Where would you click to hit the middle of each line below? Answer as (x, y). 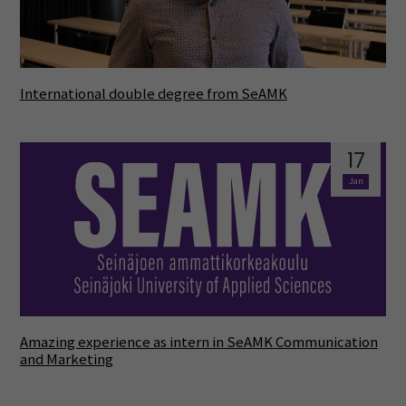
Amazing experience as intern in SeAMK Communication (198, 342)
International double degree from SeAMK (153, 94)
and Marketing (66, 359)
